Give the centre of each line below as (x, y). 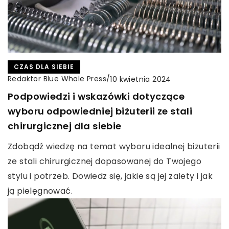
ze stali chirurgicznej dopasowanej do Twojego (105, 162)
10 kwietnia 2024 (141, 79)
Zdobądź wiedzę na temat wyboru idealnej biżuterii (114, 147)
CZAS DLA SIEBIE (44, 67)
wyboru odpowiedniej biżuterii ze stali (100, 111)
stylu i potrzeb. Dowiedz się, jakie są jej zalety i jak (110, 176)
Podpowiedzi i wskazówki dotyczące (96, 97)
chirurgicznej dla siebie (65, 126)
